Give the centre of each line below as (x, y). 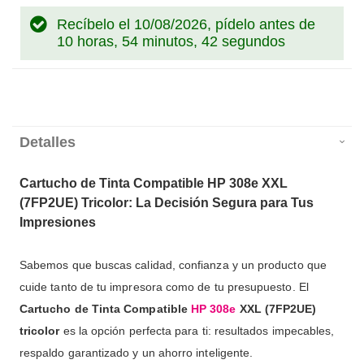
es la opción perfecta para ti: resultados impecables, (199, 331)
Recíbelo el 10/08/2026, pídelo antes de (186, 25)
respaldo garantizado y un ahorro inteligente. (136, 353)
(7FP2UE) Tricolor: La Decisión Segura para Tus (167, 203)
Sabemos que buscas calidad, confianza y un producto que (173, 265)
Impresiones (58, 223)
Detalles (48, 143)
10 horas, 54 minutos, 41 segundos (171, 42)
